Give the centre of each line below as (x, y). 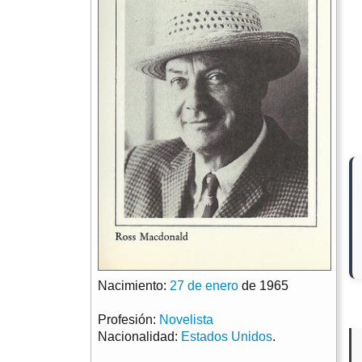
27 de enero (204, 286)
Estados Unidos (227, 337)
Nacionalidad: (139, 337)
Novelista (186, 320)
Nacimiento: (134, 286)
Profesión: (128, 320)
